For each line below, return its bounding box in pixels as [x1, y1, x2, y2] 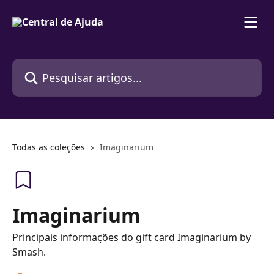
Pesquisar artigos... [12, 59, 100, 72]
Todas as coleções [12, 141, 85, 153]
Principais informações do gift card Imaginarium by [12, 231, 251, 244]
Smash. [12, 245, 46, 259]
